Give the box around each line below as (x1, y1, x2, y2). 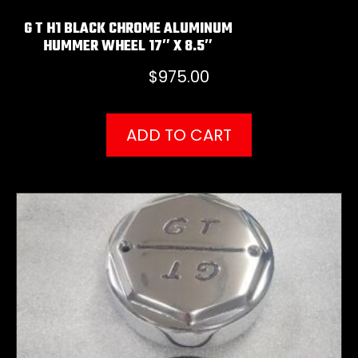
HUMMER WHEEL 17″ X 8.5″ (43, 35, 213, 59)
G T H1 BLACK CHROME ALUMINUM (23, 18, 233, 42)
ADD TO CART (126, 123, 232, 146)
